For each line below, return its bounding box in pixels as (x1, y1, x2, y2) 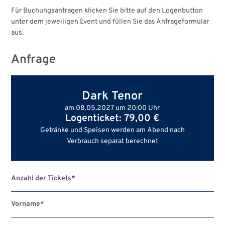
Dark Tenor (82, 89, 143, 104)
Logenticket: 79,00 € (65, 113, 160, 125)
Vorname (11, 200, 41, 208)
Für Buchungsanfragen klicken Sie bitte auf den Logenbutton (11, 7, 203, 15)
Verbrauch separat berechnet (66, 137, 158, 146)
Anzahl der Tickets (11, 174, 72, 183)
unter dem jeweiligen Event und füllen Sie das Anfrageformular (11, 18, 209, 26)
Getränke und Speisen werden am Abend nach (40, 126, 185, 135)
